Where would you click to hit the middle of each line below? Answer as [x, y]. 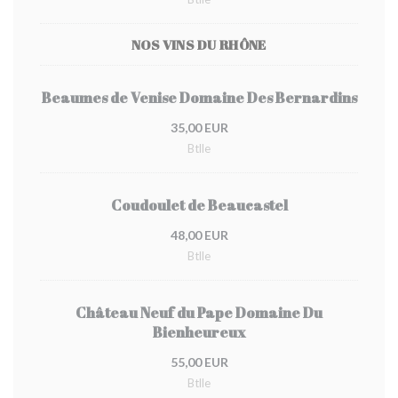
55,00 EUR [199, 362]
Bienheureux [199, 332]
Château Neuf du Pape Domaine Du [199, 313]
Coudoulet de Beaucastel [199, 205]
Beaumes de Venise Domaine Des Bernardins [199, 98]
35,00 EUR [199, 127]
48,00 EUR [199, 235]
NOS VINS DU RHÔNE [199, 44]
